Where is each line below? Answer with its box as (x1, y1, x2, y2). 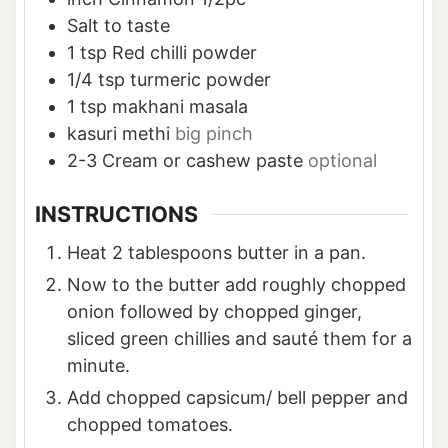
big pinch (174, 123, 253, 145)
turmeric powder (129, 69, 271, 91)
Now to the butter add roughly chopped (66, 274, 406, 296)
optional (307, 150, 377, 172)
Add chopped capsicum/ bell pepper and (66, 387, 408, 409)
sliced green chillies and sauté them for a (66, 328, 412, 350)
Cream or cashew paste (101, 150, 303, 172)
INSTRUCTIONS (34, 201, 198, 228)
